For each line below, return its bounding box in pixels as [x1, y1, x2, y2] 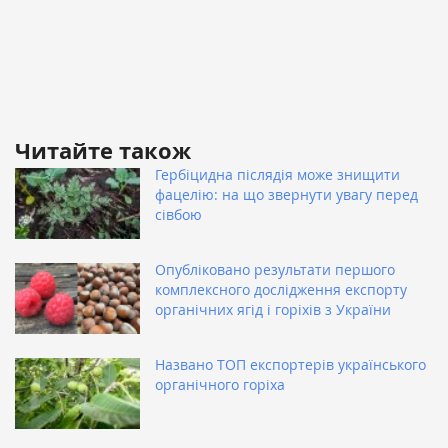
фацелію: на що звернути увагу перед [155, 184, 418, 204]
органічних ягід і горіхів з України [155, 299, 391, 319]
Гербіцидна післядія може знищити [155, 164, 400, 184]
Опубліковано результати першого [155, 259, 395, 279]
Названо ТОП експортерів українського [155, 354, 426, 374]
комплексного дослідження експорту [155, 279, 407, 299]
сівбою [155, 204, 202, 224]
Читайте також [15, 134, 191, 166]
